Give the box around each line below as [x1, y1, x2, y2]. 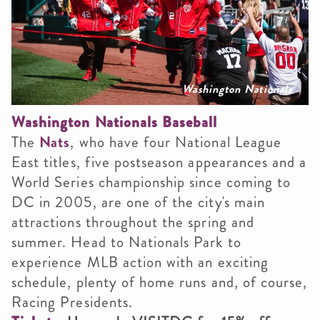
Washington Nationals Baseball [11, 111, 218, 133]
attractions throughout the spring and [11, 211, 254, 233]
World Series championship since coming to [11, 171, 291, 193]
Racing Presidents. [11, 291, 137, 313]
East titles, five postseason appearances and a [11, 151, 307, 173]
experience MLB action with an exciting [11, 251, 269, 273]
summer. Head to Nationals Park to [11, 231, 241, 253]
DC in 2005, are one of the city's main [11, 191, 265, 213]
